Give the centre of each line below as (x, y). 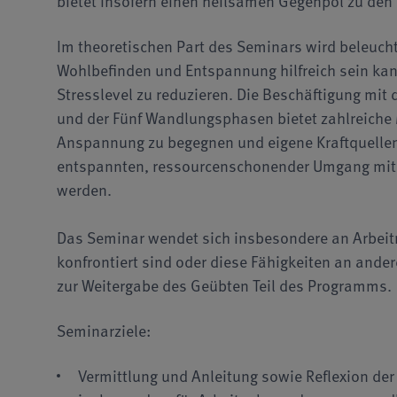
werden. (84, 189)
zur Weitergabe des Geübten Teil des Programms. (226, 284)
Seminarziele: (104, 330)
